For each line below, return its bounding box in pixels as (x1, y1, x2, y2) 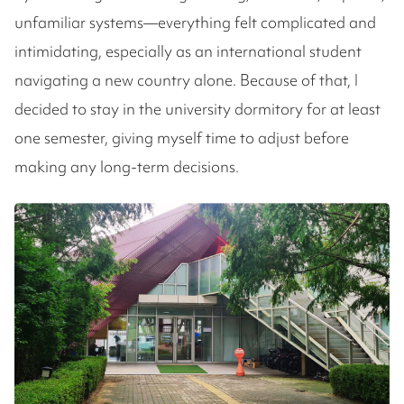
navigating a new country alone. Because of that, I (14, 69, 358, 90)
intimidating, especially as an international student (14, 41, 362, 61)
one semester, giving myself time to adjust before (14, 127, 349, 148)
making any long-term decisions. (14, 156, 239, 177)
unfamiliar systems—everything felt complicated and (14, 12, 376, 32)
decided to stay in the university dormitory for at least (14, 98, 381, 119)
